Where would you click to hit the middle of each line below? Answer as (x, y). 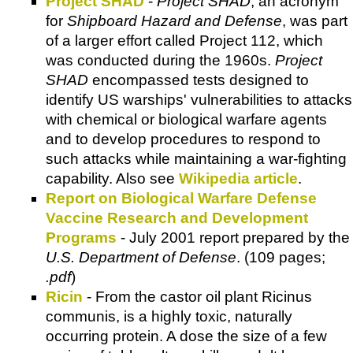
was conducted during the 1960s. (160, 61)
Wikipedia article (238, 179)
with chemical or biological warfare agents (186, 120)
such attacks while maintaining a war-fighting (196, 159)
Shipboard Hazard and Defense (175, 21)
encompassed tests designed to (199, 80)
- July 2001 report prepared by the (233, 238)
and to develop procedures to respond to (183, 139)
